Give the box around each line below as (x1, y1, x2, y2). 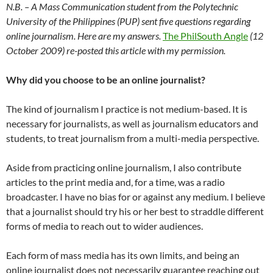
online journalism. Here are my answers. (6, 30, 163, 42)
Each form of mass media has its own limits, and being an (6, 249, 239, 261)
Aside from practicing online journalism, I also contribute (6, 161, 241, 174)
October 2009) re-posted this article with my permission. (6, 44, 225, 57)
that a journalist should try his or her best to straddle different (6, 205, 264, 218)
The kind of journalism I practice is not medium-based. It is (6, 103, 247, 115)
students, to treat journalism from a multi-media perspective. (6, 132, 259, 144)
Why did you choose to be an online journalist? (6, 74, 205, 86)
